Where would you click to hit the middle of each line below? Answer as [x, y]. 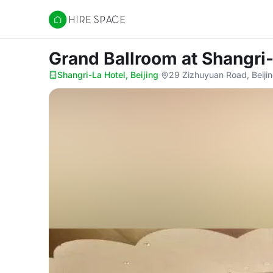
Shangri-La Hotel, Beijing [108, 75]
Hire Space [73, 26]
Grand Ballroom [115, 58]
